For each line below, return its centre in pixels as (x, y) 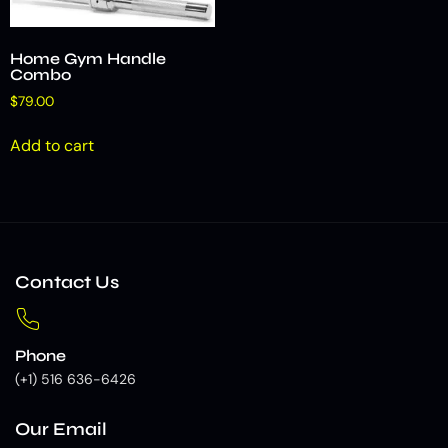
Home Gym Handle (88, 59)
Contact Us (67, 282)
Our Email (61, 429)
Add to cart (52, 146)
